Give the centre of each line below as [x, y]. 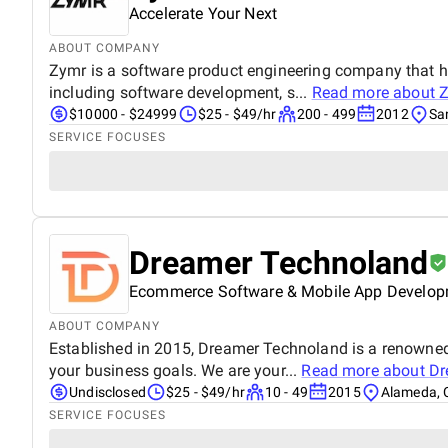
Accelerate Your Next [203, 13]
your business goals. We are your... [175, 370]
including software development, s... [180, 92]
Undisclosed [107, 391]
